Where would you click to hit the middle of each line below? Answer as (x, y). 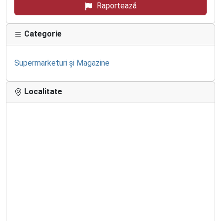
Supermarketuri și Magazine (62, 63)
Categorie (42, 34)
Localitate (42, 91)
